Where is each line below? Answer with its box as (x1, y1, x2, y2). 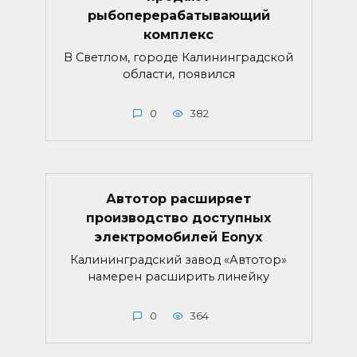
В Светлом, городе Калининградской (64, 50, 293, 65)
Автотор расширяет (106, 191, 251, 206)
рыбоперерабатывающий (87, 7, 270, 23)
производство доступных (86, 210, 271, 226)
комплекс (143, 26, 214, 42)
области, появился (122, 67, 235, 82)
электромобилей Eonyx (95, 229, 262, 245)
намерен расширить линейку (88, 269, 269, 284)
